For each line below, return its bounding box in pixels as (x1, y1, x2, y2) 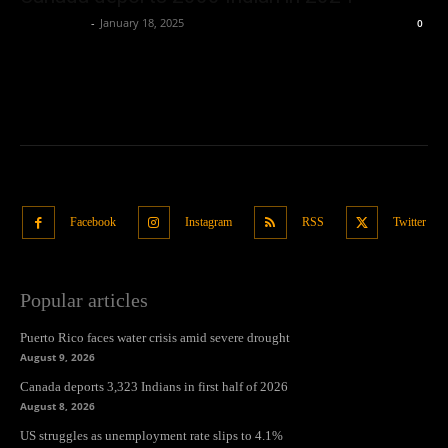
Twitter (393, 214, 426, 229)
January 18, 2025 (100, 15, 184, 31)
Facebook (69, 214, 116, 229)
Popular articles (20, 288, 148, 311)
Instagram (185, 214, 232, 229)
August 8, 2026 (20, 398, 95, 413)
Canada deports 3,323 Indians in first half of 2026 (20, 378, 288, 394)
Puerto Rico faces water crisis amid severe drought (20, 329, 290, 345)
